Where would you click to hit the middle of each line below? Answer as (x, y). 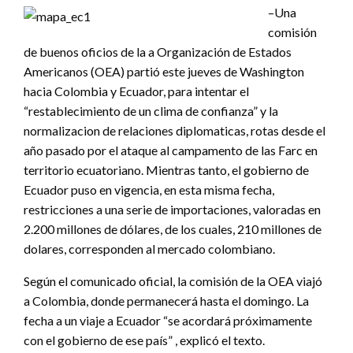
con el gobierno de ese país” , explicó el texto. (144, 340)
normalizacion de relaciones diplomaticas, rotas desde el (175, 130)
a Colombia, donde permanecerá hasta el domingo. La (166, 300)
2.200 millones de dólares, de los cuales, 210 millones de (173, 229)
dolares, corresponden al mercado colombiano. (149, 248)
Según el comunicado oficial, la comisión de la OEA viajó (173, 281)
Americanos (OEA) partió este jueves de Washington (164, 71)
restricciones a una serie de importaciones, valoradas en (172, 209)
